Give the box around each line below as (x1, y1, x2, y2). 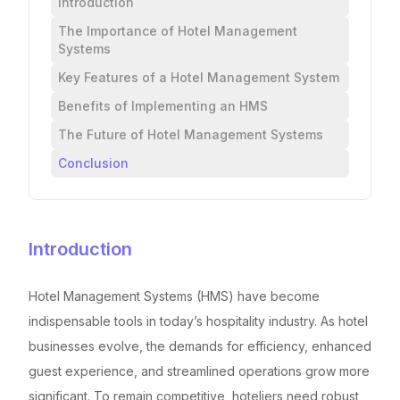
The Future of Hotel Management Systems (58, 126, 323, 142)
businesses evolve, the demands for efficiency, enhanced (29, 337, 371, 354)
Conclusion (58, 154, 129, 171)
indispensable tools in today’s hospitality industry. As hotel (29, 312, 368, 329)
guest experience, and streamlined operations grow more (29, 362, 370, 379)
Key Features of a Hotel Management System (58, 69, 339, 85)
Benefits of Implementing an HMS (58, 97, 268, 113)
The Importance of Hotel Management (58, 22, 297, 38)
